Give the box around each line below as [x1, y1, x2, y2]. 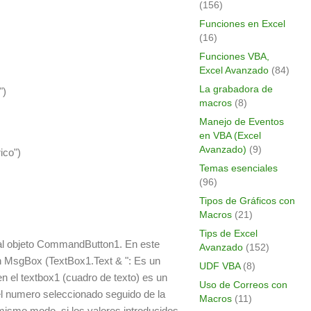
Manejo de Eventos [199, 116, 284, 127]
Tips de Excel [199, 228, 258, 239]
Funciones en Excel [199, 18, 285, 29]
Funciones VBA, [199, 51, 269, 62]
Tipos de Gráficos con [199, 195, 295, 206]
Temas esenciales [199, 162, 278, 174]
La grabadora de [199, 83, 273, 94]
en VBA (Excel [199, 130, 261, 141]
